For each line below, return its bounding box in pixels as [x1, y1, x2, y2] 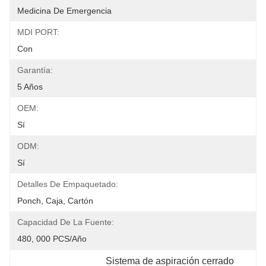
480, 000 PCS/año [17, 234, 87, 243]
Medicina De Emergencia [17, 6, 112, 15]
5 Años [17, 82, 43, 91]
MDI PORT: [17, 27, 59, 37]
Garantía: [17, 65, 53, 75]
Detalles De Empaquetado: [17, 179, 118, 189]
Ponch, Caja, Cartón [17, 196, 93, 205]
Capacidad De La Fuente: [17, 217, 114, 227]
